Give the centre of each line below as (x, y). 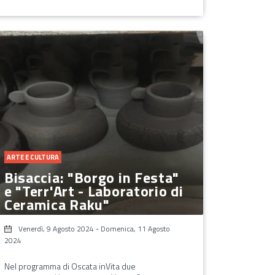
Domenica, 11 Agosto (135, 228)
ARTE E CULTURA (33, 157)
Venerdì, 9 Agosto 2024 (56, 228)
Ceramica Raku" (57, 204)
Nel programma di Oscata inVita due (70, 266)
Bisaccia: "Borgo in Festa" (92, 177)
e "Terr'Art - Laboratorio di (94, 191)
